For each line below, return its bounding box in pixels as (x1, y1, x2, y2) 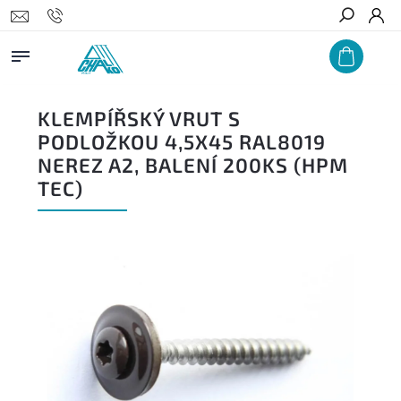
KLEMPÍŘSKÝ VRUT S (38, 107, 241, 131)
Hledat (338, 40, 381, 55)
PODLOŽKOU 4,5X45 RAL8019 (38, 130, 326, 154)
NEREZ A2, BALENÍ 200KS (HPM (38, 153, 348, 177)
